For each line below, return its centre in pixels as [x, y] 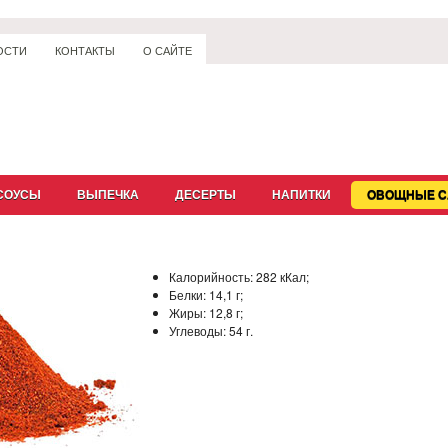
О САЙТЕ [167, 51]
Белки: [189, 294]
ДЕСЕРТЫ [205, 195]
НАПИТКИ [301, 195]
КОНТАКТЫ [85, 51]
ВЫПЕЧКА [108, 195]
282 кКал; [282, 276]
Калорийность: [212, 276]
